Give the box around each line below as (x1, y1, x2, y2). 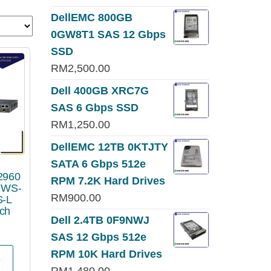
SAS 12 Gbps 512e (50, 231, 146, 243)
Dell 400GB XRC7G (50, 85, 149, 97)
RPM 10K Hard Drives (50, 248, 162, 260)
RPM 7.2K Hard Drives (50, 175, 165, 187)
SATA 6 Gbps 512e (50, 158, 146, 170)
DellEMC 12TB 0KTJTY (50, 141, 168, 153)
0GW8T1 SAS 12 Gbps (50, 28, 166, 41)
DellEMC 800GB (50, 11, 132, 24)
